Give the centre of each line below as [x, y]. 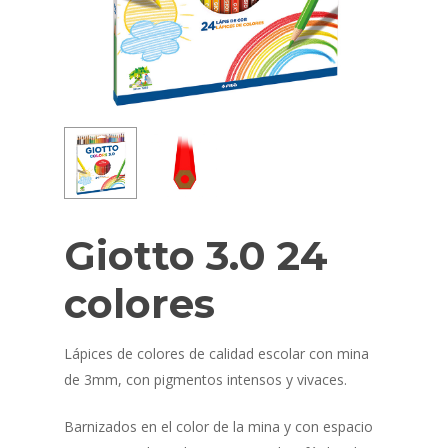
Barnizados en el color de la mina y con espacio [218, 426]
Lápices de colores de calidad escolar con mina [216, 353]
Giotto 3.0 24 [196, 256]
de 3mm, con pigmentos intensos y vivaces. [205, 379]
